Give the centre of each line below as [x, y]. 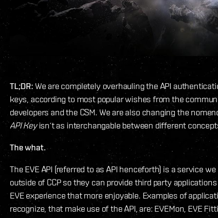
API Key [23, 126]
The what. [28, 147]
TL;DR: [21, 86]
